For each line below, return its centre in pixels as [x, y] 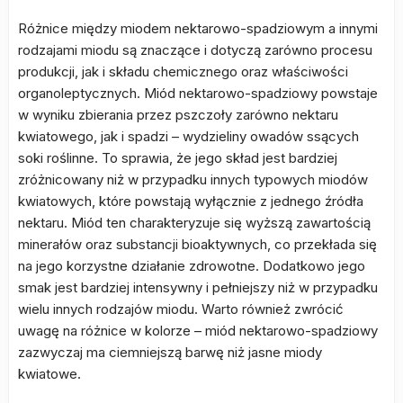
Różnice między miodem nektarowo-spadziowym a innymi [198, 28]
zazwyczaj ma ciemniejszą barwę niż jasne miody [170, 352]
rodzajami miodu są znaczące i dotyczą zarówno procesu [195, 50]
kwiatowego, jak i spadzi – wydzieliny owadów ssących [188, 136]
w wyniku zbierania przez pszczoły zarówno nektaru [178, 115]
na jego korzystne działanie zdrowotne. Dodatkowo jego [192, 266]
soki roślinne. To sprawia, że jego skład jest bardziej [178, 158]
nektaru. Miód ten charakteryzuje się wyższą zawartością [194, 223]
